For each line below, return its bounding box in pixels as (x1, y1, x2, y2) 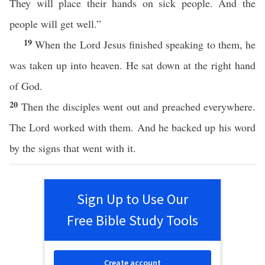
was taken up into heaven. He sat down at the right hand (9, 58, 256, 72)
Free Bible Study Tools (67, 211, 198, 230)
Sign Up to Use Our (77, 190, 188, 208)
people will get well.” (9, 17, 101, 31)
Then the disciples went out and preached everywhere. (21, 99, 256, 114)
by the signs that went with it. (9, 141, 136, 155)
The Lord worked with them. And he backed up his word (9, 120, 256, 134)
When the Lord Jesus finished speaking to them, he (35, 37, 256, 51)
